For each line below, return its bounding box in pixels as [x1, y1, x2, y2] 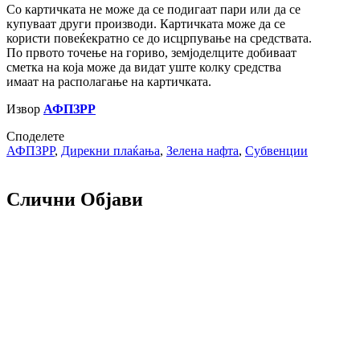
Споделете [6, 129, 64, 144]
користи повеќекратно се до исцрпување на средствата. [6, 31, 312, 46]
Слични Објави [6, 189, 143, 211]
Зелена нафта [166, 144, 239, 158]
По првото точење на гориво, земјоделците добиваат [6, 46, 297, 60]
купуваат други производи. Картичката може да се [6, 17, 285, 31]
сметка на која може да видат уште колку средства [6, 60, 281, 75]
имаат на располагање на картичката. [6, 75, 211, 89]
